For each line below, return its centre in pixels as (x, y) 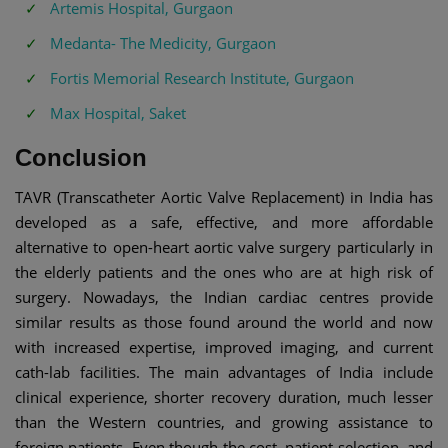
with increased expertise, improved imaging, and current (224, 346)
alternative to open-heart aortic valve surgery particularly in (224, 246)
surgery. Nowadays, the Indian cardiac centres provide (224, 296)
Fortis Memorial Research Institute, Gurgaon (202, 77)
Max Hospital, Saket (118, 112)
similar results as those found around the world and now (224, 321)
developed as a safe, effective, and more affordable (224, 221)
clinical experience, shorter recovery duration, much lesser (224, 396)
